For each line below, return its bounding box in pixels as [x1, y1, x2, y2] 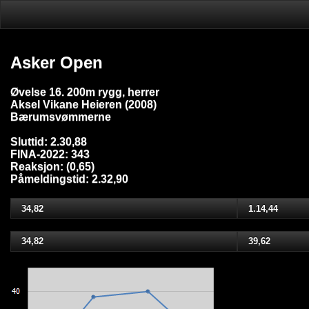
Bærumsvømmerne [10, 111, 111, 123]
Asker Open [10, 53, 103, 72]
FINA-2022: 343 [10, 148, 90, 161]
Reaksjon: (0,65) [10, 161, 94, 173]
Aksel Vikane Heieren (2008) [10, 99, 157, 111]
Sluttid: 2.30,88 [10, 136, 87, 148]
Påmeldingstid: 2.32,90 [10, 173, 128, 186]
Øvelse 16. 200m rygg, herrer [10, 86, 159, 99]
